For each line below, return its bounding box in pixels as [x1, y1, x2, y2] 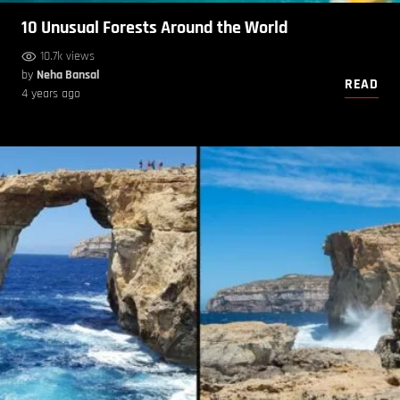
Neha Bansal [37, 66, 99, 83]
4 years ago [21, 85, 80, 102]
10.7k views [40, 47, 95, 64]
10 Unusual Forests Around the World [21, 15, 288, 39]
